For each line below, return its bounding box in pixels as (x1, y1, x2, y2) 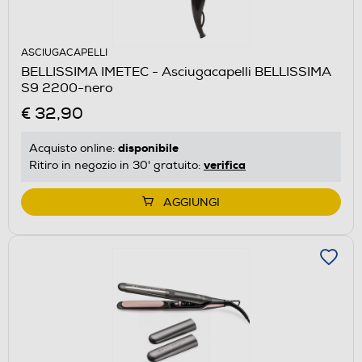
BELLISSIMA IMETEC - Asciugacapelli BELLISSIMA (21, 63, 331, 80)
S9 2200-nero (21, 79, 113, 96)
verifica (204, 157, 246, 172)
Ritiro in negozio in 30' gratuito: (29, 158, 204, 172)
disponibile (118, 140, 179, 155)
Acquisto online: (29, 141, 118, 155)
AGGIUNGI (163, 195, 220, 209)
